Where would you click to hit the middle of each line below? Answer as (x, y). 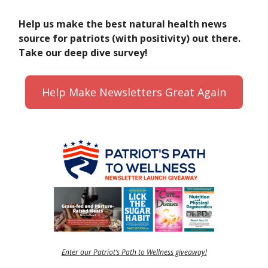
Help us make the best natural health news (123, 24)
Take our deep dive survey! (83, 53)
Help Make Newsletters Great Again (134, 92)
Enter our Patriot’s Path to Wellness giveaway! (134, 252)
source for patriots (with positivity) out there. (130, 39)
